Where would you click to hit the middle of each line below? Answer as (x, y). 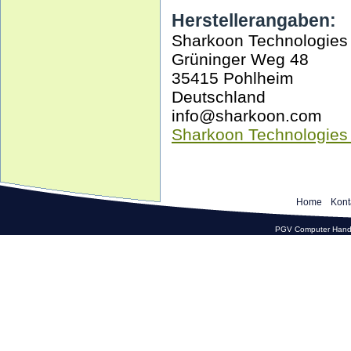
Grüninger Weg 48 (240, 59)
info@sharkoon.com (247, 116)
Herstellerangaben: (254, 20)
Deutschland (219, 97)
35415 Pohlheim (233, 78)
